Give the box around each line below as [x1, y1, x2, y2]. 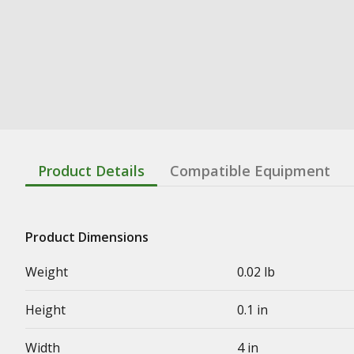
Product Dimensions [25, 228, 149, 246]
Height [25, 301, 66, 318]
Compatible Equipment [170, 161, 330, 180]
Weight [25, 263, 68, 281]
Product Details [38, 161, 145, 180]
